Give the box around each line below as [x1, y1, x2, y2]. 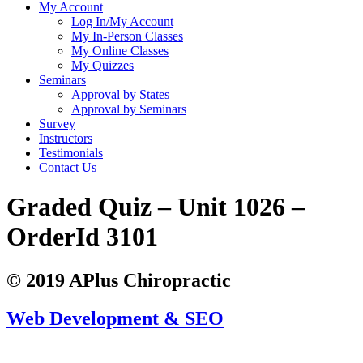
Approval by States [71, 88, 169, 101]
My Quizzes [71, 58, 134, 72]
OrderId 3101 [6, 222, 158, 252]
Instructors [39, 131, 92, 145]
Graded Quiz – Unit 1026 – [6, 192, 305, 222]
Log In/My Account [71, 15, 173, 28]
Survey [39, 117, 75, 130]
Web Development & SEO [6, 307, 224, 329]
